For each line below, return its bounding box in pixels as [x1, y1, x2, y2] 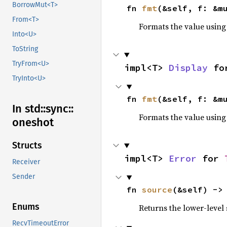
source [141, 184, 172, 195]
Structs [12, 140, 42, 152]
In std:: [12, 102, 46, 116]
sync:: [46, 102, 73, 116]
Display [169, 62, 208, 73]
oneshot [12, 116, 54, 130]
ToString [12, 45, 38, 54]
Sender [12, 172, 35, 181]
